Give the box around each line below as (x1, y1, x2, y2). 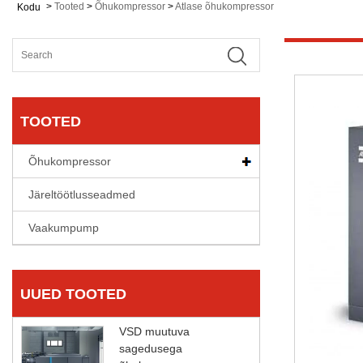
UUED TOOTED (20, 285, 126, 302)
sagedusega (119, 341, 182, 355)
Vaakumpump (28, 220, 99, 234)
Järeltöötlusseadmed (28, 187, 135, 201)
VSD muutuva (119, 324, 190, 338)
